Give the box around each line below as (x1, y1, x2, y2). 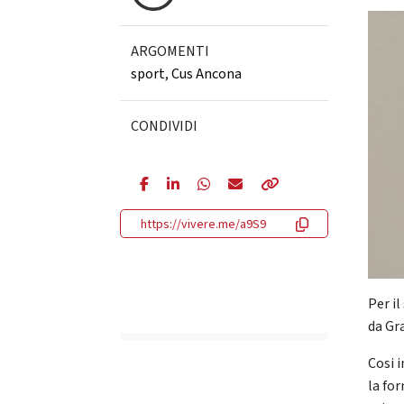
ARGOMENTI (130, 41, 209, 61)
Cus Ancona (170, 64, 242, 84)
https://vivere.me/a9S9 (140, 216, 266, 234)
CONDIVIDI (130, 116, 197, 136)
